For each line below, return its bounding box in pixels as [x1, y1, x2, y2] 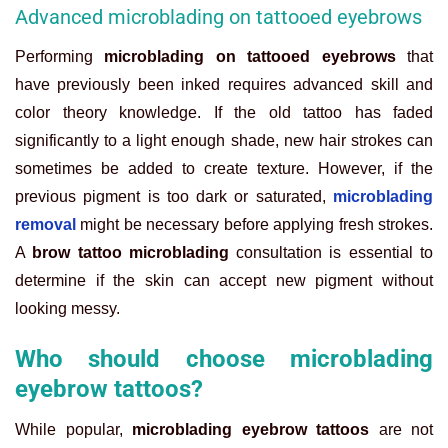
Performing [15, 48, 105, 66]
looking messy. [15, 300, 120, 318]
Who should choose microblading [15, 345, 433, 374]
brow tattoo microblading [32, 244, 237, 262]
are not [369, 421, 433, 439]
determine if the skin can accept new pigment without [15, 272, 433, 290]
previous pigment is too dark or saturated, [15, 188, 326, 206]
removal [15, 216, 76, 234]
